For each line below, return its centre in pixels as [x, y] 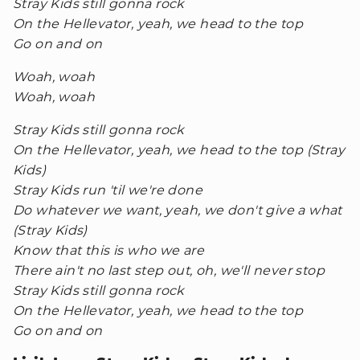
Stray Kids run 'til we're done [108, 190]
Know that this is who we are [109, 250]
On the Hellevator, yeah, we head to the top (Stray [179, 150]
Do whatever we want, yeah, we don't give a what [178, 210]
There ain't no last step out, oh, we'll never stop [169, 270]
